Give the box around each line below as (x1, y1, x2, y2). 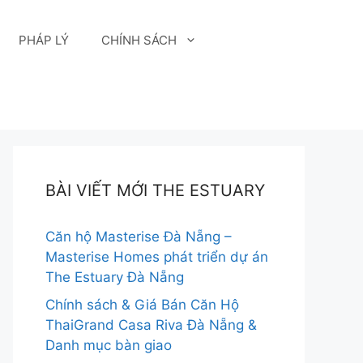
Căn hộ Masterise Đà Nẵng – (45, 228, 232, 245)
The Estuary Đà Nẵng (45, 269, 184, 285)
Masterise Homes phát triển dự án (45, 249, 268, 265)
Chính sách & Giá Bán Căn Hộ (45, 296, 239, 313)
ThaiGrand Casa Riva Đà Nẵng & (45, 316, 257, 333)
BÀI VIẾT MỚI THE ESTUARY (45, 181, 265, 200)
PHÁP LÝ (19, 32, 70, 48)
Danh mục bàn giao (45, 336, 172, 353)
